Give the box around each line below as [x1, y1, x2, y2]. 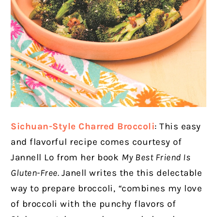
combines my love [122, 183, 202, 194]
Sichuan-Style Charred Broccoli [11, 121, 155, 132]
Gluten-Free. [11, 168, 62, 179]
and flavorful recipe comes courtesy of [11, 137, 182, 148]
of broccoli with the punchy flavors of [11, 199, 176, 210]
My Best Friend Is [121, 152, 191, 163]
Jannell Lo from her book [11, 152, 122, 163]
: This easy [155, 121, 201, 132]
